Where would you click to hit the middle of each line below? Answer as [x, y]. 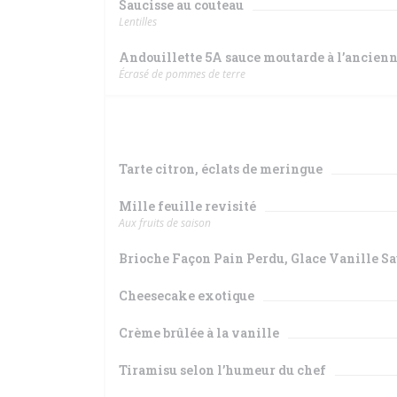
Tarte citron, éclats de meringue [221, 169]
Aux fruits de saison [165, 223]
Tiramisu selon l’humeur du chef [222, 370]
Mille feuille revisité [187, 206]
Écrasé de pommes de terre [182, 74]
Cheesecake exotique [187, 296]
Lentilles [138, 22]
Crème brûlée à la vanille [199, 333]
